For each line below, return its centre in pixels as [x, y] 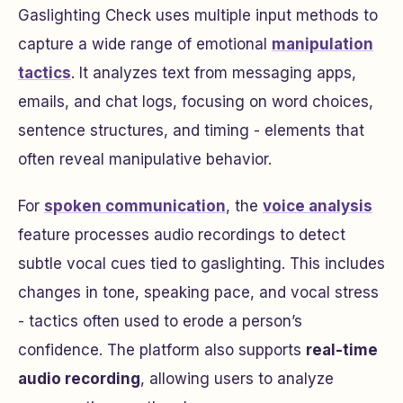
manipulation [322, 45]
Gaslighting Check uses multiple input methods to [198, 16]
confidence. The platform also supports [162, 350]
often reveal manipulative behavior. [145, 160]
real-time [342, 350]
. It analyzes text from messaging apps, [214, 73]
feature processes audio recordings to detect [182, 235]
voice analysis [318, 206]
